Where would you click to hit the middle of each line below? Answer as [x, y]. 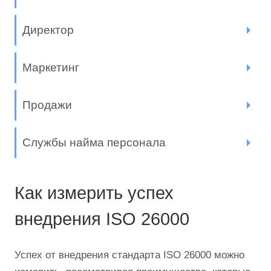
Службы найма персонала [94, 143]
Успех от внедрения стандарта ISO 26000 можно [129, 255]
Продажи [47, 105]
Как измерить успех [94, 193]
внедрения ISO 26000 [102, 219]
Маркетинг [51, 68]
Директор [48, 30]
